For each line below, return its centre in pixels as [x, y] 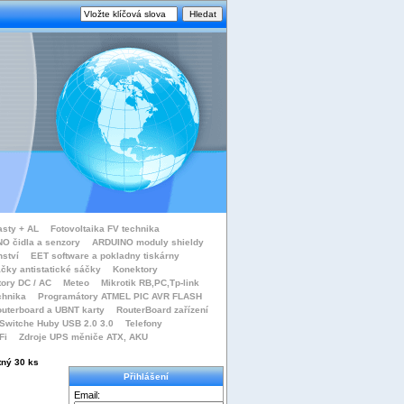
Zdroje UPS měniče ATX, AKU [83, 337]
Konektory [135, 269]
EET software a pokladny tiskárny [105, 256]
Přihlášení [146, 376]
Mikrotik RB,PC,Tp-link [150, 283]
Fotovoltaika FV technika [105, 229]
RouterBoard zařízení [162, 310]
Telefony [144, 323]
